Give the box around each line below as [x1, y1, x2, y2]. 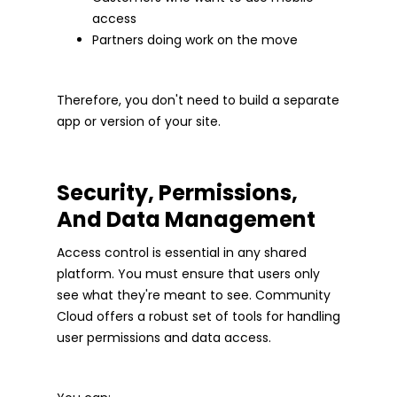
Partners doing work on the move [92, 31, 298, 50]
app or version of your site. [57, 113, 221, 131]
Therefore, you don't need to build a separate [57, 91, 339, 110]
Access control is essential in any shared [57, 244, 307, 262]
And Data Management [57, 205, 315, 235]
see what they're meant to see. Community [57, 286, 331, 305]
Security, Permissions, [57, 178, 298, 208]
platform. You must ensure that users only [57, 265, 320, 284]
